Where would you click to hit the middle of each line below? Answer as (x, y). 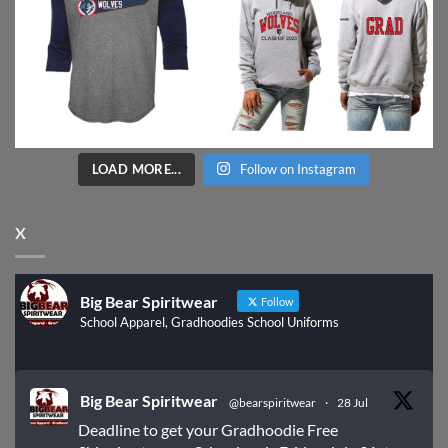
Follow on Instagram (298, 168)
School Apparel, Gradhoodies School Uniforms (209, 322)
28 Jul (352, 403)
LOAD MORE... (136, 168)
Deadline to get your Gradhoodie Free (208, 430)
